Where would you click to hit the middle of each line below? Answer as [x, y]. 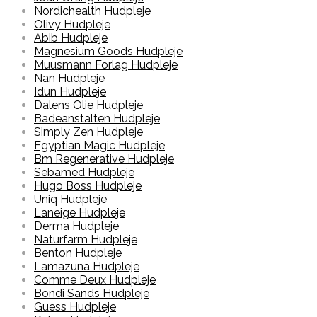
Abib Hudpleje [71, 38]
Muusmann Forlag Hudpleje [106, 65]
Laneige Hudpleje [80, 213]
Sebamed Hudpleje [84, 173]
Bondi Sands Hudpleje [92, 294]
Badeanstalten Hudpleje [97, 119]
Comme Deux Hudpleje [95, 280]
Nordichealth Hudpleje [92, 11]
